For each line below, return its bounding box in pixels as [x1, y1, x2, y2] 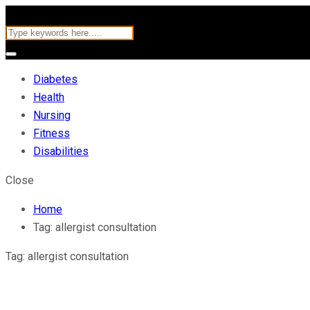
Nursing [33, 109, 71, 122]
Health [33, 91, 64, 104]
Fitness [33, 127, 70, 140]
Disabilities [33, 145, 89, 158]
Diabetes [33, 73, 77, 86]
